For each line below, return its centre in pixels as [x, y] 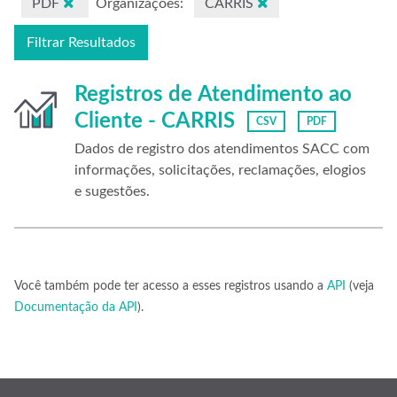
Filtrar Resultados [81, 43]
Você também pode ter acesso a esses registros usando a [171, 286]
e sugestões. [112, 191]
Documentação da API [76, 307]
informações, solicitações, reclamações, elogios [220, 170]
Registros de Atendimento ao [213, 95]
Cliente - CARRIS [155, 121]
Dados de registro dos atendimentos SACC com [222, 149]
